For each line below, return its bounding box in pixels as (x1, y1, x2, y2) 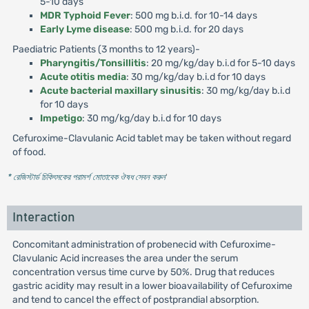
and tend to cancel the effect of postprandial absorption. (12, 294, 259, 306)
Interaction (12, 211, 75, 224)
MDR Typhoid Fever (39, 10, 130, 21)
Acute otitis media (39, 71, 126, 83)
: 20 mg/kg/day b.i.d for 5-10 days (146, 57, 295, 69)
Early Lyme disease (39, 23, 130, 35)
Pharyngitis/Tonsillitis (39, 57, 146, 69)
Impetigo (39, 112, 82, 124)
